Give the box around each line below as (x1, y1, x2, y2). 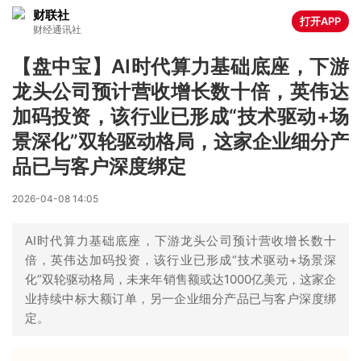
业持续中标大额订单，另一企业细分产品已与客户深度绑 (25, 291, 336, 306)
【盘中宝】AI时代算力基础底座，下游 (12, 55, 349, 78)
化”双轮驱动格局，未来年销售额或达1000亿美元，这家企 (25, 272, 336, 287)
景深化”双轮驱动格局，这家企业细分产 (12, 130, 349, 153)
